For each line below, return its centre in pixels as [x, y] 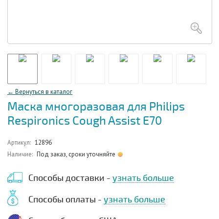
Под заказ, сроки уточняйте [76, 154]
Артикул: [19, 142]
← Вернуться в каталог [40, 92]
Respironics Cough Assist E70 [85, 121]
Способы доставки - [70, 178]
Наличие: [20, 154]
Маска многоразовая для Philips [96, 107]
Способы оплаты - [66, 199]
